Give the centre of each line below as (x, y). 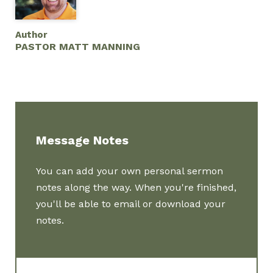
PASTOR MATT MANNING (78, 46)
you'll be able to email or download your (131, 204)
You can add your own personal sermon (130, 171)
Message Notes (83, 140)
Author (32, 34)
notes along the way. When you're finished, (136, 187)
